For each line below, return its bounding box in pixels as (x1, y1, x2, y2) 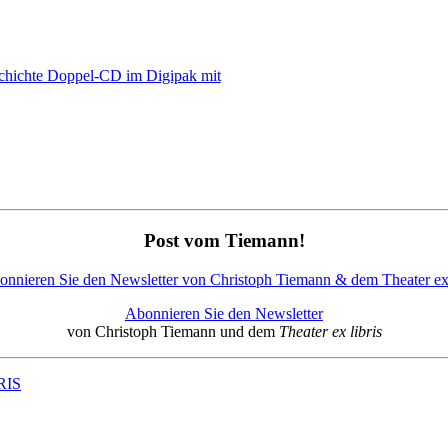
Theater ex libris (278, 322, 382, 340)
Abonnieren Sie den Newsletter (125, 304, 323, 322)
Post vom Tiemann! (143, 229, 305, 251)
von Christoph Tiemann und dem (66, 322, 279, 340)
